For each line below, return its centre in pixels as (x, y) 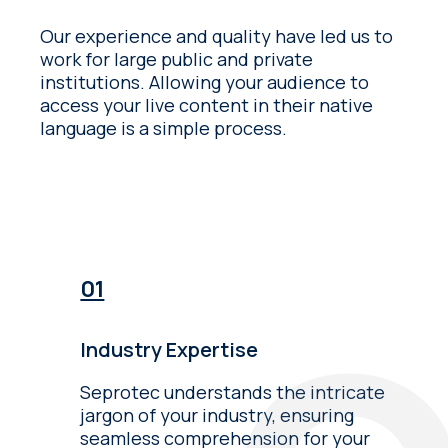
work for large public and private (177, 59)
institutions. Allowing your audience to (95, 82)
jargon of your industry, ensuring (217, 415)
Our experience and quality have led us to (217, 36)
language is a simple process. (164, 128)
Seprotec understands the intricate (233, 392)
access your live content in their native (207, 105)
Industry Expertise (169, 350)
